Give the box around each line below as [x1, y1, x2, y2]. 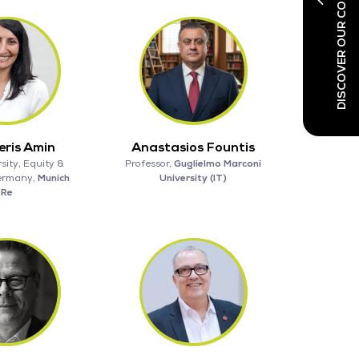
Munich [38, 171, 71, 184]
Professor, [124, 157, 174, 170]
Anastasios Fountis [131, 139, 255, 155]
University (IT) [159, 171, 227, 184]
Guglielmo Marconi [173, 157, 261, 170]
